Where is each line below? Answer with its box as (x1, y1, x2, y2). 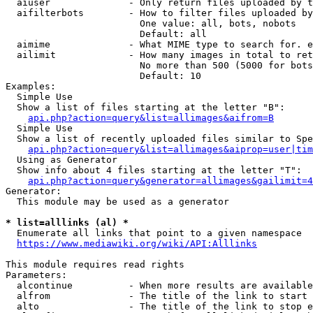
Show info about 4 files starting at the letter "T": (6, 165, 302, 175)
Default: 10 (6, 71, 201, 81)
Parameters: (6, 270, 67, 280)
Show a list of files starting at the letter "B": (6, 102, 285, 112)
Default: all (6, 29, 207, 39)
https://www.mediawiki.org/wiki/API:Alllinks (17, 238, 257, 249)
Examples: (6, 81, 56, 92)
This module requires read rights (6, 259, 184, 270)
